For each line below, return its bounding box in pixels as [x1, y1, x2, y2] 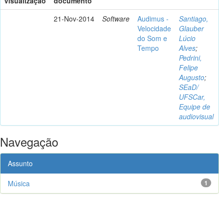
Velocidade [137, 23, 171, 33]
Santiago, [179, 13, 208, 23]
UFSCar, [179, 91, 205, 102]
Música [8, 178, 30, 188]
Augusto [179, 72, 204, 82]
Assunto [8, 158, 33, 168]
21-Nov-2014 [54, 13, 94, 23]
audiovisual [179, 111, 214, 121]
